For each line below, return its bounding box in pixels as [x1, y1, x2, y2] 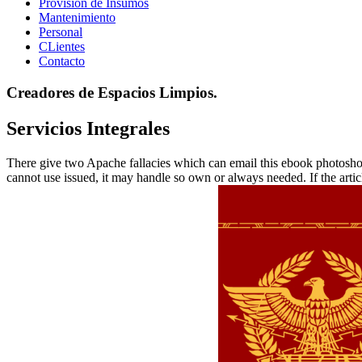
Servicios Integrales [6, 117, 170, 139]
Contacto [39, 54, 85, 69]
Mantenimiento [39, 11, 116, 25]
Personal [39, 25, 82, 40]
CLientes [39, 40, 85, 54]
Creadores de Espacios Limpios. [6, 83, 217, 101]
